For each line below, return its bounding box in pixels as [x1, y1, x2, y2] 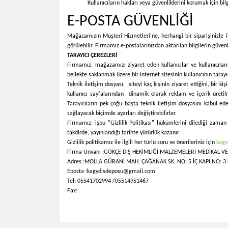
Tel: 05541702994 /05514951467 [67, 178, 149, 184]
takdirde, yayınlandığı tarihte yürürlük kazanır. [67, 130, 180, 136]
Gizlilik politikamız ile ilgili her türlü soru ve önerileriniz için [67, 139, 216, 146]
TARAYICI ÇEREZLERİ [67, 52, 117, 59]
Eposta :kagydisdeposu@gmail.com [67, 168, 155, 175]
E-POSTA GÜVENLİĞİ [67, 14, 193, 30]
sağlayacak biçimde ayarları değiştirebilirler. [67, 110, 177, 117]
